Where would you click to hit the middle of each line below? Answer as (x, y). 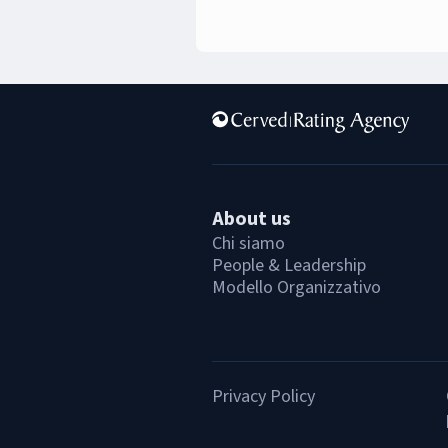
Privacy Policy (263, 396)
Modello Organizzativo (296, 287)
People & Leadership (289, 265)
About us (251, 219)
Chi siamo (248, 243)
